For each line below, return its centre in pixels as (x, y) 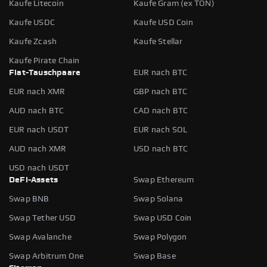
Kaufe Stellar (158, 41)
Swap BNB (29, 199)
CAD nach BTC (161, 111)
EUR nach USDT (39, 130)
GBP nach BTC (161, 91)
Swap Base (155, 256)
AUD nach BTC (37, 111)
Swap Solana (159, 199)
